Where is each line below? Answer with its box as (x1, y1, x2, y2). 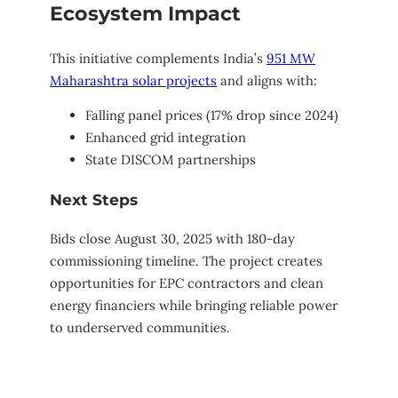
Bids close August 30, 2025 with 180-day (50, 229, 295, 247)
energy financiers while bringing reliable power (50, 296, 338, 314)
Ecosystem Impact (50, 2, 241, 27)
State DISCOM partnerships (85, 151, 256, 169)
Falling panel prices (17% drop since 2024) (85, 107, 338, 124)
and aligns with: (217, 71, 317, 89)
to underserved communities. (50, 318, 230, 336)
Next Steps (50, 189, 138, 209)
